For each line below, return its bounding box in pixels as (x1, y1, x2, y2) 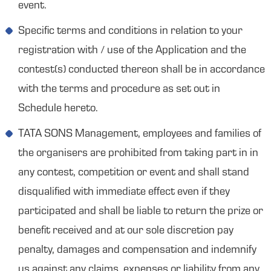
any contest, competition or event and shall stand (18, 168, 249, 178)
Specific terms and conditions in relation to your (18, 26, 243, 37)
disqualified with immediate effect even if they (18, 187, 230, 198)
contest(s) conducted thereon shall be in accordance (18, 65, 265, 76)
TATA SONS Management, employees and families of (18, 129, 261, 140)
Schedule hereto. (18, 103, 98, 114)
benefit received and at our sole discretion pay (18, 226, 233, 237)
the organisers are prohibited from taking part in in (18, 148, 258, 159)
